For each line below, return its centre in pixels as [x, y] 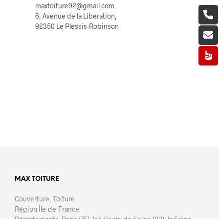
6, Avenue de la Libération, [76, 16]
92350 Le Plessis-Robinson [77, 26]
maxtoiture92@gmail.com [75, 6]
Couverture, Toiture [45, 199]
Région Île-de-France [47, 209]
